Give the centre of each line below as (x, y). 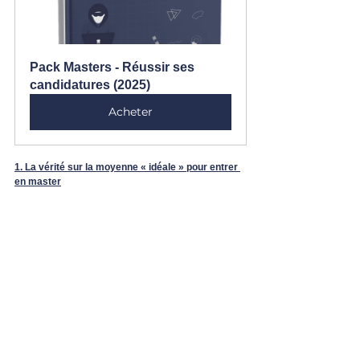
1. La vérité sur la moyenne (78, 167)
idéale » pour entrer (194, 167)
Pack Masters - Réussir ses (114, 67)
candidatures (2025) (90, 84)
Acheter (131, 111)
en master (38, 181)
